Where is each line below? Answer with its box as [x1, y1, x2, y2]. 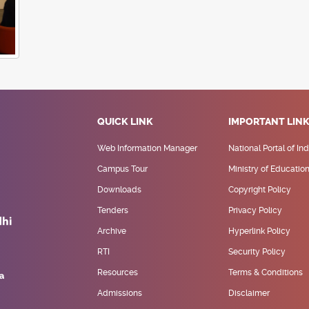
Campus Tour [97, 164, 148, 175]
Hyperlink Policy [228, 226, 290, 237]
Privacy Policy [228, 206, 282, 216]
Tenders [97, 206, 128, 216]
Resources [97, 268, 138, 278]
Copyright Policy [228, 185, 291, 195]
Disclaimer [228, 288, 270, 299]
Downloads [97, 185, 141, 195]
